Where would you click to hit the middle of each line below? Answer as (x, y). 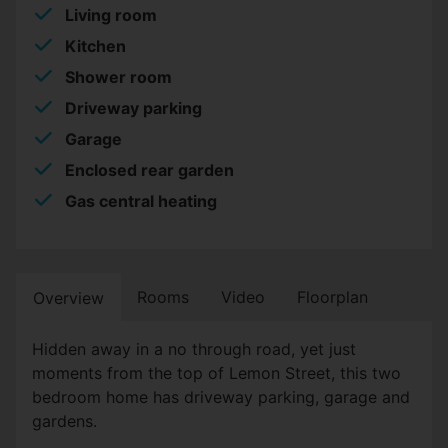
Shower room (118, 76)
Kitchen (95, 45)
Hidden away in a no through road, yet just (194, 348)
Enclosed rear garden (149, 169)
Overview (68, 297)
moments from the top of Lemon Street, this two (216, 372)
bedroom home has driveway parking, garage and (221, 396)
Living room (111, 14)
